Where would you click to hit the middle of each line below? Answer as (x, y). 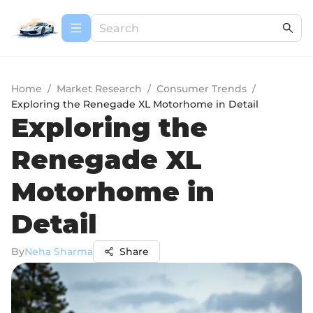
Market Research (99, 89)
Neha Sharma (59, 252)
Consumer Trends (202, 89)
